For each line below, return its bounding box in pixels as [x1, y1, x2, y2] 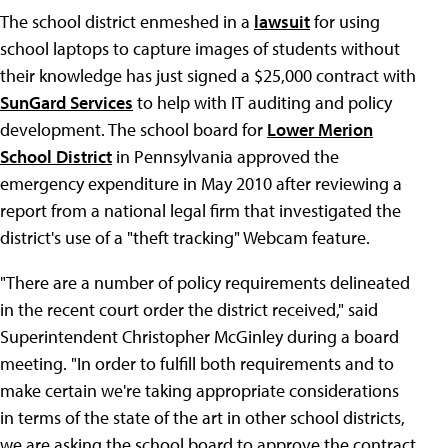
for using [310, 10, 380, 33]
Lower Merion [267, 118, 373, 141]
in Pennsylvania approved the [112, 145, 339, 168]
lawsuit [254, 10, 310, 33]
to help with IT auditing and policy [133, 91, 392, 114]
